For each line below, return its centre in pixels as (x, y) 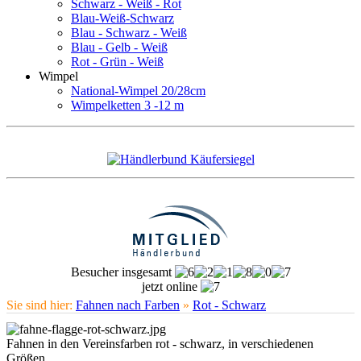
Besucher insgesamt (122, 272)
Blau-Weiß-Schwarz (122, 18)
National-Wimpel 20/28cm (138, 91)
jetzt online (171, 286)
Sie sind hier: (41, 305)
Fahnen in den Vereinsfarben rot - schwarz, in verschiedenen (160, 344)
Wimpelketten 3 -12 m (127, 105)
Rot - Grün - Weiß (117, 62)
